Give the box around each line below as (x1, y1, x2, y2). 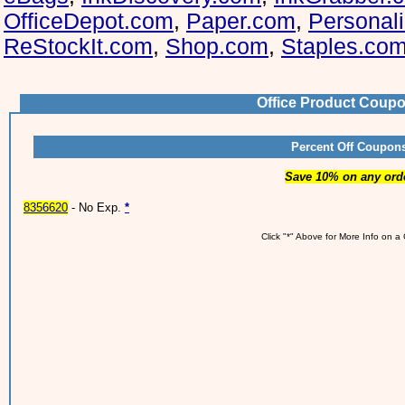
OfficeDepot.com (4, 9, 174, 33)
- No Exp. (68, 201, 125, 214)
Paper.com (186, 9, 296, 33)
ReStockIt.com (4, 34, 153, 59)
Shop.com (165, 34, 268, 59)
